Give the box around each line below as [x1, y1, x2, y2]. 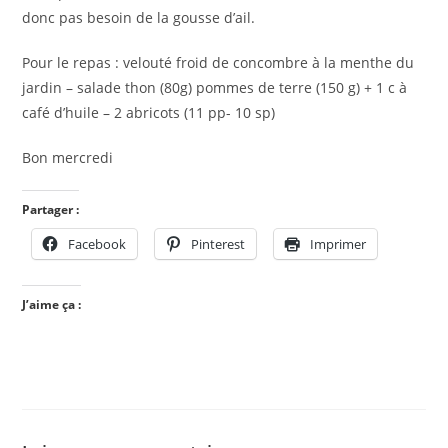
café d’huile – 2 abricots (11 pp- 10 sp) [22, 102, 276, 122]
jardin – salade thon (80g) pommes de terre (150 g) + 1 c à [22, 77, 408, 97]
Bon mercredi [22, 147, 114, 167]
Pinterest [191, 234, 246, 253]
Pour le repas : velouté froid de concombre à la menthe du [22, 52, 415, 72]
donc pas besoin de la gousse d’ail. [22, 7, 256, 27]
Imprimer [310, 234, 367, 253]
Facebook [68, 234, 127, 253]
